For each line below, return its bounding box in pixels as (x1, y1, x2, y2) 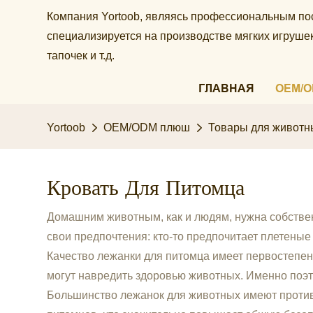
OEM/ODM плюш (103, 122, 191, 133)
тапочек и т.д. (47, 50, 115, 61)
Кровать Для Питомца (47, 176, 245, 200)
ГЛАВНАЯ (198, 82, 254, 94)
